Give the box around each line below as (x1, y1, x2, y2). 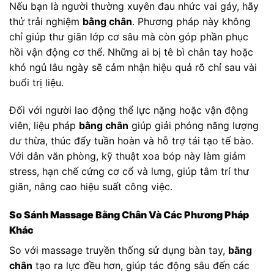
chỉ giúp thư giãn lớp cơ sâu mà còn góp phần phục (9, 30, 248, 43)
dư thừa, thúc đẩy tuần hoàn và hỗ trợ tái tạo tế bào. (9, 135, 254, 147)
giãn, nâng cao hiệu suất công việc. (9, 180, 172, 193)
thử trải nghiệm (9, 15, 83, 28)
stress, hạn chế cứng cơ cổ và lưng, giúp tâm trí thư (9, 165, 249, 178)
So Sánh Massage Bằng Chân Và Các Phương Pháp (9, 209, 249, 221)
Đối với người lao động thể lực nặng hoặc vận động (9, 104, 248, 117)
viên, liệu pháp (9, 119, 79, 132)
